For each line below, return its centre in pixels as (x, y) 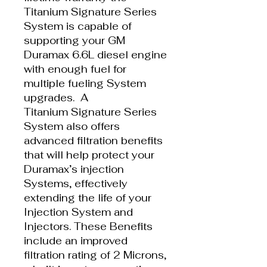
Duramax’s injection (74, 169)
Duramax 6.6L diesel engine (95, 55)
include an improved (76, 240)
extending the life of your (88, 198)
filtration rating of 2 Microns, (95, 255)
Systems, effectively (76, 183)
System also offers (72, 126)
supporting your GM (74, 40)
